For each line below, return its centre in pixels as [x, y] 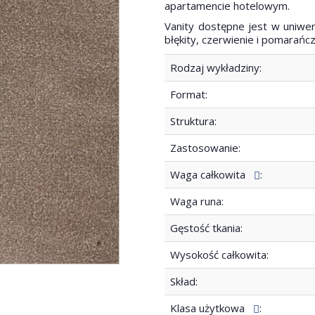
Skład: [184, 281]
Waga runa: [197, 201]
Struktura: [193, 121]
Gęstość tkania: [206, 227]
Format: [189, 94]
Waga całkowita [212, 174]
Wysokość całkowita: [219, 254]
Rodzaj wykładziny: [216, 67]
